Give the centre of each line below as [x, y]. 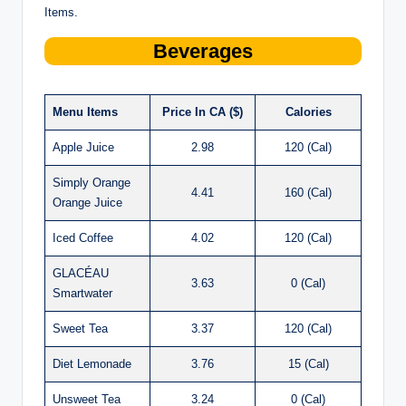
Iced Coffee [83, 237]
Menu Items [85, 111]
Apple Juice [83, 147]
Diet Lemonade [92, 363]
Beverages [203, 51]
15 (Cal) [308, 363]
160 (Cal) [308, 192]
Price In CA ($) [203, 111]
